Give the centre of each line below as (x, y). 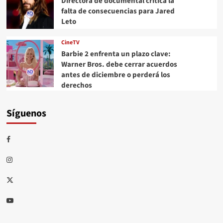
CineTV (70, 42)
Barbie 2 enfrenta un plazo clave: (116, 54)
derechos (76, 85)
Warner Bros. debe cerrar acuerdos (119, 64)
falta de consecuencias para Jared (118, 11)
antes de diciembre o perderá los (115, 75)
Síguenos (26, 113)
